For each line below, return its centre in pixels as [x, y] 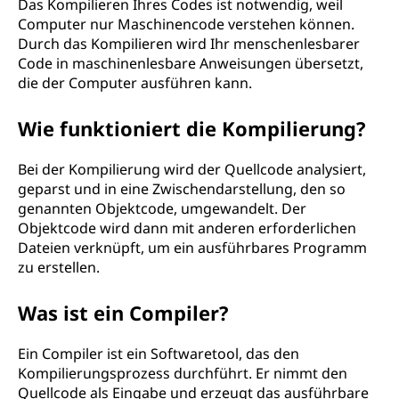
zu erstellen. [59, 267]
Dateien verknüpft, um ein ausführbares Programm [192, 248]
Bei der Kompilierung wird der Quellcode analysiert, [192, 169]
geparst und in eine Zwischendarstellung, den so [182, 189]
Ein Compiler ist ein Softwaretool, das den [159, 354]
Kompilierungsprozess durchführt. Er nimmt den [183, 373]
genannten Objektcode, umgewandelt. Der [162, 208]
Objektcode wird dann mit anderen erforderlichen [187, 228]
